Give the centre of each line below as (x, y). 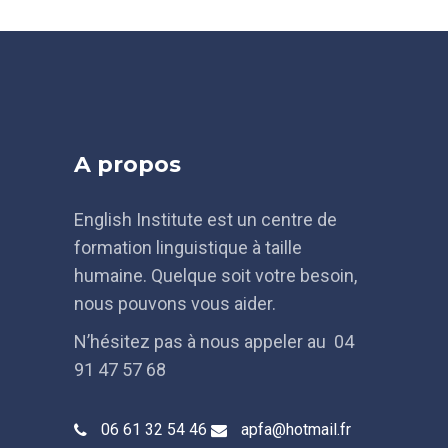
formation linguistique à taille (188, 247)
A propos (127, 164)
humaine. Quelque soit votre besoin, (215, 275)
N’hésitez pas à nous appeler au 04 (214, 341)
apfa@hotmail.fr (296, 429)
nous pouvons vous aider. (175, 303)
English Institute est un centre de (205, 219)
